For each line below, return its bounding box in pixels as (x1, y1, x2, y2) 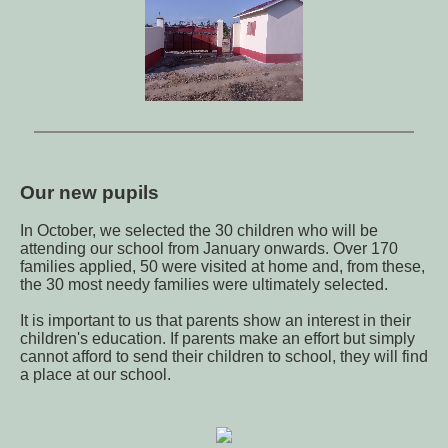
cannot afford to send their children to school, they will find (20, 348, 428, 366)
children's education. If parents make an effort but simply (20, 330, 415, 348)
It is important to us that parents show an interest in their (20, 312, 411, 330)
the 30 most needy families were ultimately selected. (20, 276, 392, 294)
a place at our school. (20, 366, 171, 384)
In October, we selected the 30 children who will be (20, 222, 378, 240)
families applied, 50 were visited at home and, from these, (20, 258, 425, 276)
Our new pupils (20, 181, 159, 203)
